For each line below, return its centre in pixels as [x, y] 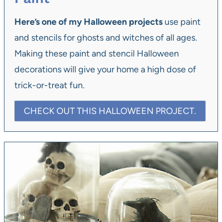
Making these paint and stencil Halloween [97, 53]
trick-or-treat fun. [50, 85]
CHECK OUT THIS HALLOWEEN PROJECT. [110, 111]
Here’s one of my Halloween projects [88, 22]
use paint [182, 22]
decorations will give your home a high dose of [105, 69]
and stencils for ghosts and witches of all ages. [106, 37]
